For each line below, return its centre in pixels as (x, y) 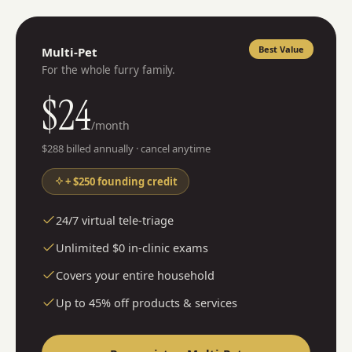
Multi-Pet (70, 52)
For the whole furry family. (108, 70)
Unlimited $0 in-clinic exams (132, 248)
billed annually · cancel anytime (137, 149)
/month (110, 126)
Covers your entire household (135, 275)
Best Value (281, 49)
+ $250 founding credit (121, 182)
